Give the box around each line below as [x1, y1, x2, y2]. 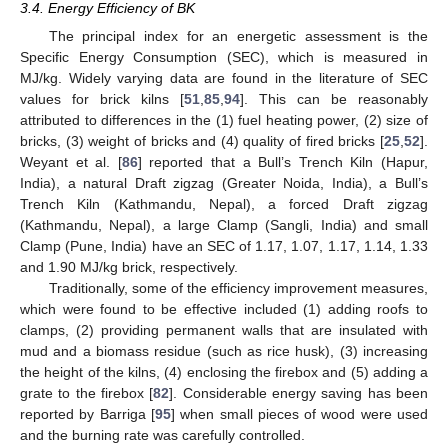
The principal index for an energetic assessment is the [48, 28, 428, 45]
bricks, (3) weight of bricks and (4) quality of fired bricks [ [20, 133, 384, 150]
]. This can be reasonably [240, 91, 428, 108]
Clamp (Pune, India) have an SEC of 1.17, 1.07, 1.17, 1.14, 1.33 [20, 238, 428, 255]
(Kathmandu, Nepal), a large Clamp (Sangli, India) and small [20, 217, 428, 234]
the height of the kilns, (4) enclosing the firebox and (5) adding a [20, 364, 428, 381]
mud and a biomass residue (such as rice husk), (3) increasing [20, 343, 428, 360]
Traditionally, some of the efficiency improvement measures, [48, 280, 428, 297]
